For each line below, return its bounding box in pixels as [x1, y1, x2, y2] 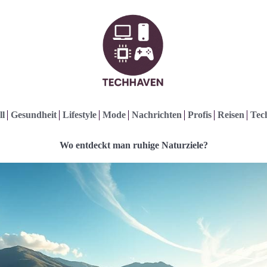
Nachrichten [131, 110, 182, 120]
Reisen [217, 110, 244, 120]
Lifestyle [62, 110, 97, 120]
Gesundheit [10, 110, 57, 120]
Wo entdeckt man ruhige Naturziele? [59, 140, 208, 150]
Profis [187, 110, 212, 120]
